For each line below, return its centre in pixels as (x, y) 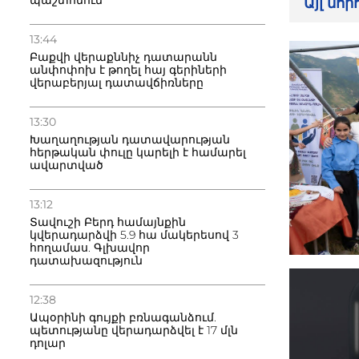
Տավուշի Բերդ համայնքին (108, 222)
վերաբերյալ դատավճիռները (117, 83)
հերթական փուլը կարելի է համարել (138, 152)
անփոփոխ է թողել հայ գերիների (128, 70)
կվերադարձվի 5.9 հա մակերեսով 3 (134, 235)
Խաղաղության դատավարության (130, 139)
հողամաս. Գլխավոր (90, 248)
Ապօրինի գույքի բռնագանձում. (123, 317)
